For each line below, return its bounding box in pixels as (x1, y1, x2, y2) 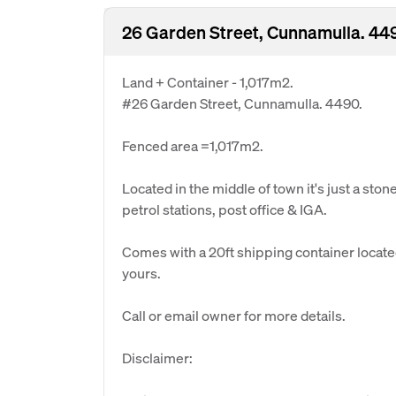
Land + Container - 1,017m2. (122, 72, 293, 91)
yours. (122, 263, 161, 282)
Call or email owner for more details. (122, 306, 346, 324)
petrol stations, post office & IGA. (122, 200, 327, 218)
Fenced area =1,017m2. (122, 136, 263, 155)
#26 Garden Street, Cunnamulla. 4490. (122, 94, 362, 112)
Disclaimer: (122, 348, 193, 367)
